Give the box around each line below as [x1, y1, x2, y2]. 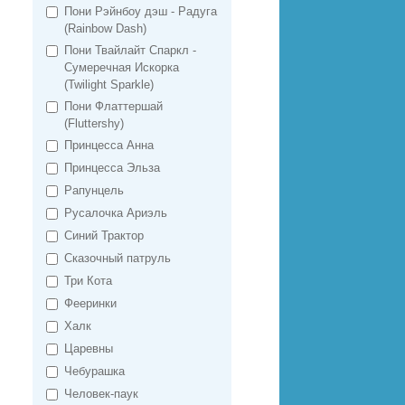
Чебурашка [64, 364, 125, 378]
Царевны [64, 342, 113, 355]
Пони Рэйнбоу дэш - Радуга [64, 5, 217, 18]
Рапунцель [64, 184, 124, 197]
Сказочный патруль [64, 251, 171, 265]
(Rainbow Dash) [64, 22, 146, 35]
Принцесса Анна [64, 138, 154, 152]
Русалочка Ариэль [64, 206, 167, 220]
